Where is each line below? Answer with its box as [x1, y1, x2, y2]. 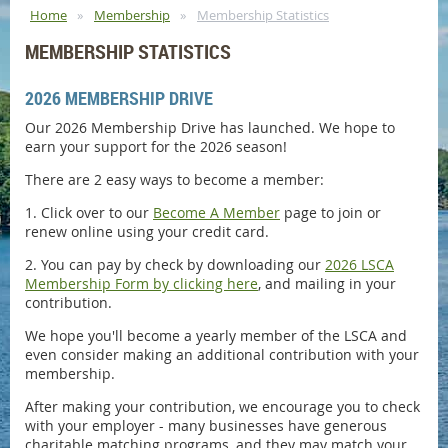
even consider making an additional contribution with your [25, 345, 419, 365]
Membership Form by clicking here [25, 274, 258, 294]
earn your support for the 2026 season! [25, 137, 287, 157]
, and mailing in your [258, 274, 396, 294]
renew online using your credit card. [25, 222, 269, 242]
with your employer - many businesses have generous [25, 416, 387, 436]
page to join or [280, 203, 381, 223]
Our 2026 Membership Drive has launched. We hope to [25, 118, 395, 138]
